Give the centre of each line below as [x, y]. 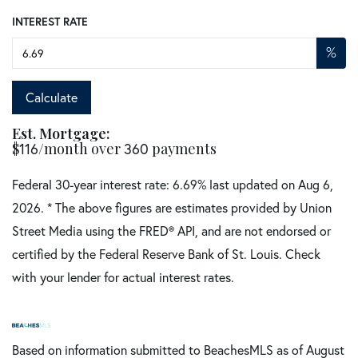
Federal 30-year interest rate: [92, 185]
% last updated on [248, 185]
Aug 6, [316, 185]
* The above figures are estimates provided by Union [189, 208]
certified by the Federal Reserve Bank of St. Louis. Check [166, 254]
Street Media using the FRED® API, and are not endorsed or [171, 231]
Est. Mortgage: [61, 134]
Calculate [52, 97]
